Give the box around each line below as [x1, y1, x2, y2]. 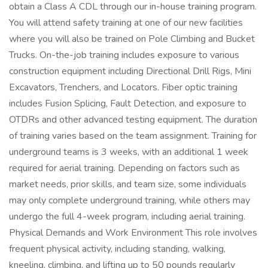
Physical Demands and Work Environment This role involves [9, 226, 257, 239]
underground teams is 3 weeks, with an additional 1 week [9, 145, 248, 159]
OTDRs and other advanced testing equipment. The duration [9, 113, 257, 126]
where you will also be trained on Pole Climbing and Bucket [9, 32, 255, 45]
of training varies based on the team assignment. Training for [9, 129, 257, 142]
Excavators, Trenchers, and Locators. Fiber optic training [9, 81, 237, 94]
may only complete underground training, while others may [9, 194, 250, 207]
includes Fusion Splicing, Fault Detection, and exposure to [9, 97, 246, 110]
